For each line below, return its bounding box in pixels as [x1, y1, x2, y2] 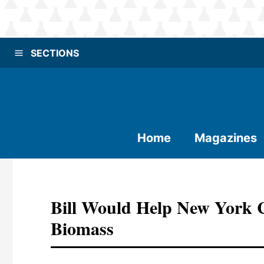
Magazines [194, 131, 257, 145]
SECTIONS [31, 47, 79, 59]
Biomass [51, 215, 114, 241]
